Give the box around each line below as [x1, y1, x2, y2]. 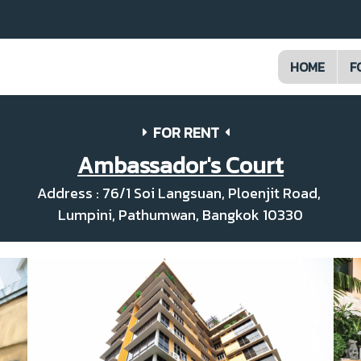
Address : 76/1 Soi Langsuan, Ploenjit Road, [37, 182, 324, 204]
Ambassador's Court [77, 148, 284, 182]
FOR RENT [153, 122, 219, 143]
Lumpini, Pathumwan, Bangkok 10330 [58, 204, 303, 226]
